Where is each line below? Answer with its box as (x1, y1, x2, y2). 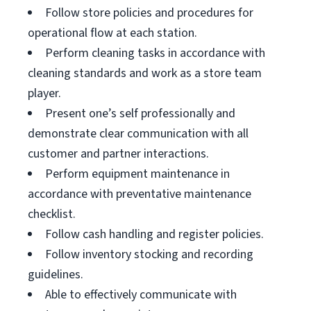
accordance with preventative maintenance (28, 185, 251, 203)
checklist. (28, 205, 76, 223)
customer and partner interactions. (28, 145, 209, 162)
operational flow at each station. (28, 24, 197, 42)
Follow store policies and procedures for (45, 4, 253, 22)
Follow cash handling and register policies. (45, 226, 264, 243)
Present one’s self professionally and (45, 105, 235, 122)
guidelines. (28, 266, 83, 283)
